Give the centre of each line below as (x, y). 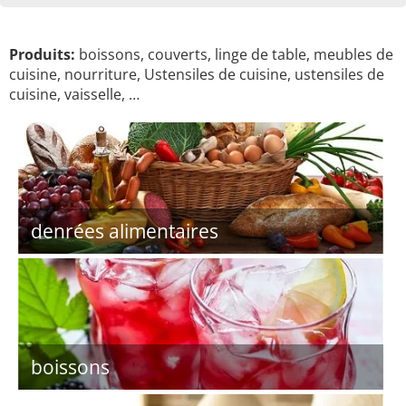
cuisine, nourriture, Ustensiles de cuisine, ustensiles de (197, 74)
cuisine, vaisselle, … (74, 94)
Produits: (42, 54)
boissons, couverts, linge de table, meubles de (234, 54)
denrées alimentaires (125, 231)
